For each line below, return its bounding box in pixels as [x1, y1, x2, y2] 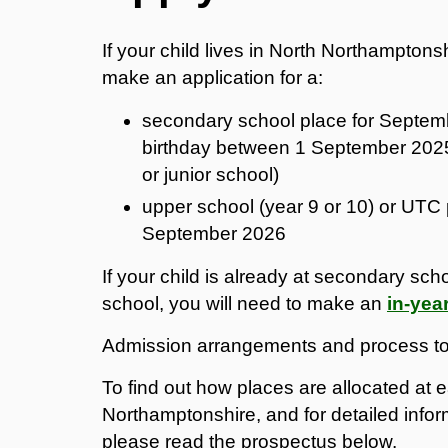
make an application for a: [102, 66, 323, 88]
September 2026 [142, 222, 286, 244]
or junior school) [142, 163, 279, 185]
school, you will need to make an [102, 292, 387, 314]
